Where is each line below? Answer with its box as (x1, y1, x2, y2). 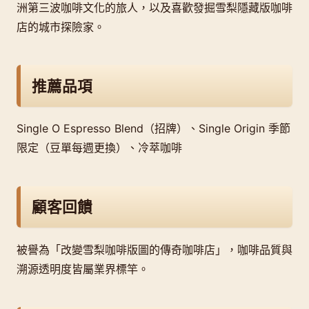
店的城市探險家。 (17, 19, 105, 34)
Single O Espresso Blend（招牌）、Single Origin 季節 (17, 121, 290, 136)
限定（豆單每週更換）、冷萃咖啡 (17, 141, 182, 155)
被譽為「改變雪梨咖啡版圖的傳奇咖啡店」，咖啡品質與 (17, 242, 292, 257)
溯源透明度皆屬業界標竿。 (17, 261, 149, 276)
